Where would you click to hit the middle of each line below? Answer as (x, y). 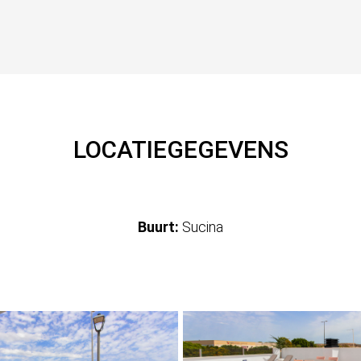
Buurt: (158, 227)
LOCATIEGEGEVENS (180, 150)
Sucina (201, 227)
